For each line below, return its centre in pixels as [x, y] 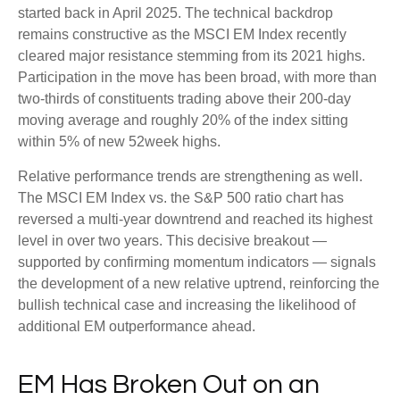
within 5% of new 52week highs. [119, 142]
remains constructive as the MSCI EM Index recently [182, 35]
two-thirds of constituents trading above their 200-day [184, 99]
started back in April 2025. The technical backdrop [175, 13]
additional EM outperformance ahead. [137, 327]
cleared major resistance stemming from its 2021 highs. [192, 56]
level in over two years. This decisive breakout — [172, 241]
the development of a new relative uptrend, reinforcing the [199, 284]
